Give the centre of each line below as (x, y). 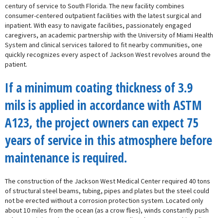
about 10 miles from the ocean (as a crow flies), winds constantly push (107, 210)
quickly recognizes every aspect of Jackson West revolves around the (108, 54)
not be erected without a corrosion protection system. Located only (104, 200)
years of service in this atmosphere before (109, 140)
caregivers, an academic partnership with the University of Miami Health (109, 35)
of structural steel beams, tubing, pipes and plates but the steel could (107, 191)
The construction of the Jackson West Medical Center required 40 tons (108, 181)
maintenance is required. (66, 158)
